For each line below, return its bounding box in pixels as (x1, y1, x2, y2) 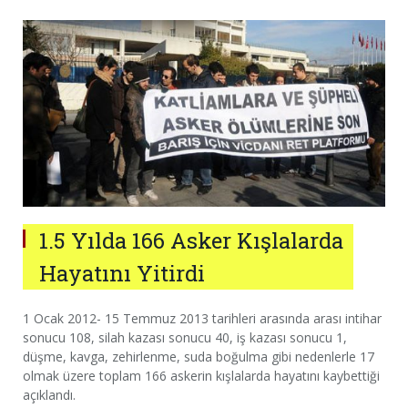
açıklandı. (23, 385, 76, 403)
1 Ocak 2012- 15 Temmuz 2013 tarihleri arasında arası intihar (23, 309, 382, 327)
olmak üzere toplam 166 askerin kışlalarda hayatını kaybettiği (23, 366, 380, 384)
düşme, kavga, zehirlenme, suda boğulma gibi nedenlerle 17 (23, 347, 374, 365)
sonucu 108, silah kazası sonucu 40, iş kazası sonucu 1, (23, 328, 347, 346)
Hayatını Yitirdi (39, 258, 205, 288)
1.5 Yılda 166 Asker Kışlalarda (39, 225, 343, 255)
